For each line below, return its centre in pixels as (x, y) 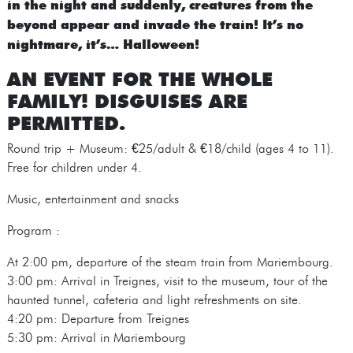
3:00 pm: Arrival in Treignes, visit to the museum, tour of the (167, 281)
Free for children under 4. (74, 167)
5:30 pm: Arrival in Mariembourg (96, 337)
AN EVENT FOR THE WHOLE (139, 78)
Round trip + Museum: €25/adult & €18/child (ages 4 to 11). (170, 148)
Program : (33, 230)
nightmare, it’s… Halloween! (103, 43)
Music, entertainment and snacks (93, 199)
